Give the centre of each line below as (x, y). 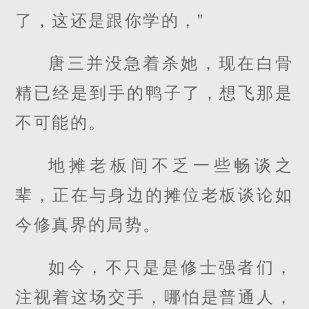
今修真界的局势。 (88, 224)
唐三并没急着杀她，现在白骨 (171, 63)
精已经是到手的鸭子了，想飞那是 (154, 92)
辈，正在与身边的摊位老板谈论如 (154, 195)
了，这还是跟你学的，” (110, 20)
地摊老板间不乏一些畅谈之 (171, 165)
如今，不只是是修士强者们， (171, 268)
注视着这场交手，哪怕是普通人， (154, 297)
